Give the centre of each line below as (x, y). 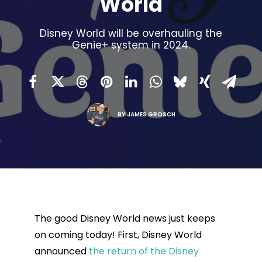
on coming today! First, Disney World (118, 235)
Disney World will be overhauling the (131, 33)
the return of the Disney (144, 251)
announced (61, 251)
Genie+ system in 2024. (131, 45)
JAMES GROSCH (151, 114)
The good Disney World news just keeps (125, 218)
